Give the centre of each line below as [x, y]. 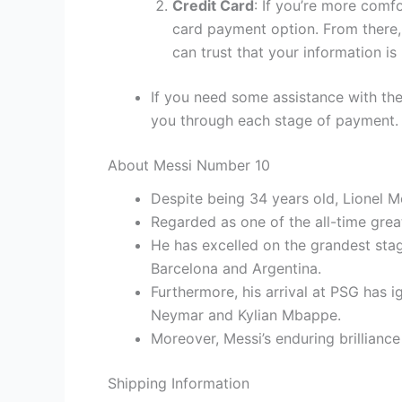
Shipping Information [179, 384]
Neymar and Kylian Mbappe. [246, 315]
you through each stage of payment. [275, 121]
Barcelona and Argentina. [236, 269]
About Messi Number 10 [189, 166]
